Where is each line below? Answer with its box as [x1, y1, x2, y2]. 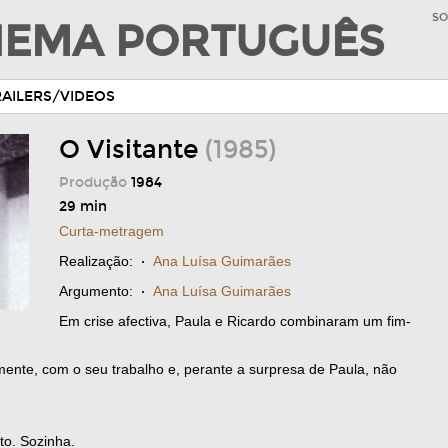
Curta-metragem [59, 223, 164, 239]
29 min [59, 198, 107, 215]
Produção [59, 174, 131, 191]
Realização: [59, 253, 133, 269]
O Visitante [59, 135, 205, 165]
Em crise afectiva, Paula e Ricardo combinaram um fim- [59, 313, 411, 329]
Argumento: [59, 283, 133, 299]
